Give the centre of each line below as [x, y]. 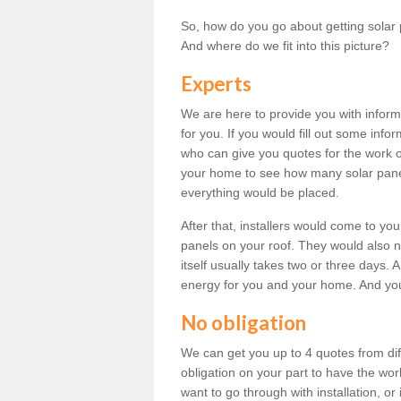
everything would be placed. [260, 192]
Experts [216, 84]
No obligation [243, 323]
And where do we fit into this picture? [285, 46]
